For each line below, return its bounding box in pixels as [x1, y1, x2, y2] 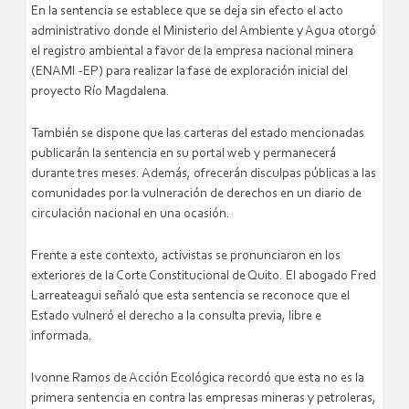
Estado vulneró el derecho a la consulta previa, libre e [31, 309, 321, 323]
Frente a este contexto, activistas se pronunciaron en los [31, 248, 341, 263]
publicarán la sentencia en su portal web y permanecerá [31, 146, 336, 161]
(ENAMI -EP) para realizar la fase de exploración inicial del [31, 64, 348, 79]
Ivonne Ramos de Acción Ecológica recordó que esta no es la [31, 371, 364, 385]
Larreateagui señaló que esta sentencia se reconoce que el [31, 288, 350, 303]
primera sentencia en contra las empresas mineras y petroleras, [31, 391, 376, 405]
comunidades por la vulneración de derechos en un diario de [31, 186, 362, 201]
